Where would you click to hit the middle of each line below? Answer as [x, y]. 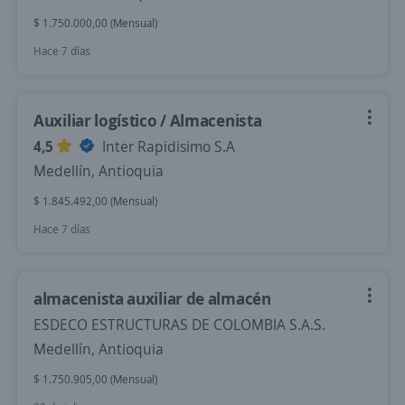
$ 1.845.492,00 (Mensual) [95, 201]
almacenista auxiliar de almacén [152, 298]
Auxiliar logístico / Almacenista [148, 120]
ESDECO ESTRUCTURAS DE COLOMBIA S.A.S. [179, 325]
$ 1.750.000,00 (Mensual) [95, 23]
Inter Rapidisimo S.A [167, 146]
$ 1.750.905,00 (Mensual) [95, 379]
